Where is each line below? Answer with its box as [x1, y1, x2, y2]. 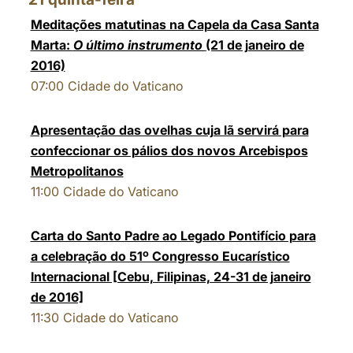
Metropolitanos [30, 163, 124, 179]
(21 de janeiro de [205, 37, 304, 53]
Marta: [30, 37, 73, 53]
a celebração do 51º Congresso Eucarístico [30, 248, 290, 264]
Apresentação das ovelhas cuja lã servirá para [30, 122, 309, 138]
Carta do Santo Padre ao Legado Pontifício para [30, 228, 316, 243]
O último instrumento [72, 37, 206, 53]
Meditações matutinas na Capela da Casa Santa [30, 17, 319, 32]
